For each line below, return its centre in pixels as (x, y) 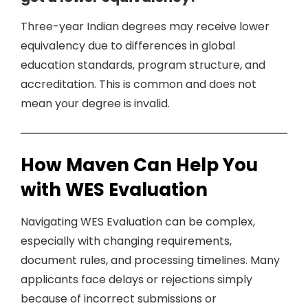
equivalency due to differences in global (128, 46)
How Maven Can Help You (139, 165)
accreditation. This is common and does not (139, 84)
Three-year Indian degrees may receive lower (145, 26)
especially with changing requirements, (126, 241)
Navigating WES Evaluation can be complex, (138, 222)
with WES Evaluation (114, 190)
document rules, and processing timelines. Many (150, 260)
